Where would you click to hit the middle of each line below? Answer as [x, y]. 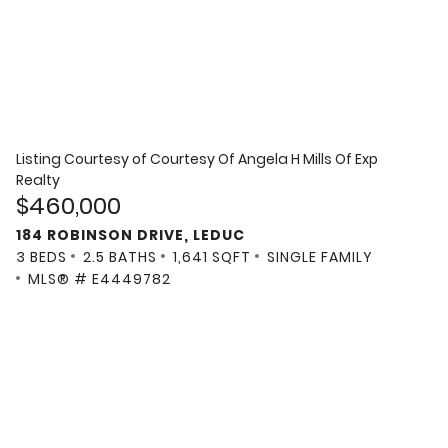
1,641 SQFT [212, 257]
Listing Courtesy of [83, 159]
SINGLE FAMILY [320, 257]
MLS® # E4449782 [99, 279]
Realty [38, 180]
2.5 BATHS [120, 257]
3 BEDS [41, 257]
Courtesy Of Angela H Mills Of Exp [264, 159]
